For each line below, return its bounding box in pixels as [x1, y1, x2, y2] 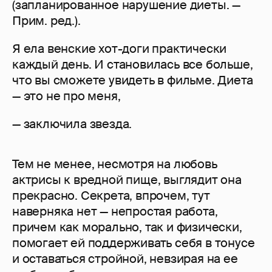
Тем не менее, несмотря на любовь [12, 156, 217, 172]
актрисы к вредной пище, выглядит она [12, 172, 242, 188]
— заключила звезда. [12, 116, 132, 132]
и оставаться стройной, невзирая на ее [12, 251, 238, 267]
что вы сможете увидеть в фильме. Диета [12, 72, 253, 89]
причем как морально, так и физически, [12, 219, 242, 236]
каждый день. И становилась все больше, [12, 56, 253, 73]
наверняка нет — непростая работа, [12, 203, 218, 220]
